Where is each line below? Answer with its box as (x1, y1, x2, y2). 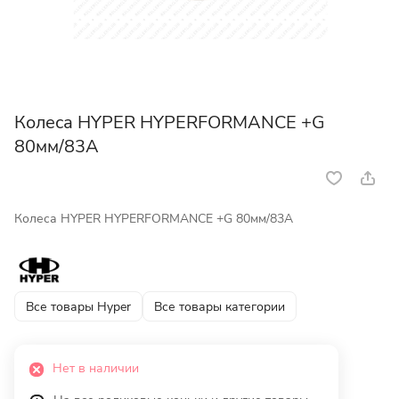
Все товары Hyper (26, 297, 131, 315)
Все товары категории (154, 297, 285, 315)
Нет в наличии (53, 360, 139, 378)
